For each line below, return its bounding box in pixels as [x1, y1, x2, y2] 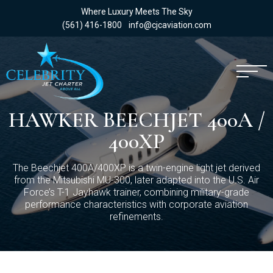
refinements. [110, 211, 163, 222]
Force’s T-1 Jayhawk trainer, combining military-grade [24, 186, 249, 198]
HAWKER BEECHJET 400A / [8, 107, 265, 133]
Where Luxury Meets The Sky [80, 7, 193, 16]
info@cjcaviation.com [128, 20, 211, 30]
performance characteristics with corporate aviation [25, 199, 248, 210]
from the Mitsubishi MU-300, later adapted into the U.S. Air [14, 174, 259, 186]
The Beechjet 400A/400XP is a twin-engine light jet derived [13, 162, 260, 174]
